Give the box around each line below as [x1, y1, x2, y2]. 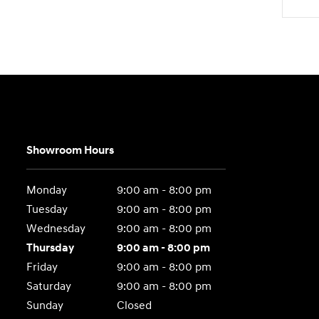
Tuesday [26, 202, 68, 216]
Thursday [26, 241, 75, 255]
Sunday [26, 298, 64, 313]
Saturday [26, 279, 72, 293]
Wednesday [26, 221, 86, 236]
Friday [26, 260, 58, 274]
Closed [116, 298, 152, 313]
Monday [26, 183, 68, 197]
